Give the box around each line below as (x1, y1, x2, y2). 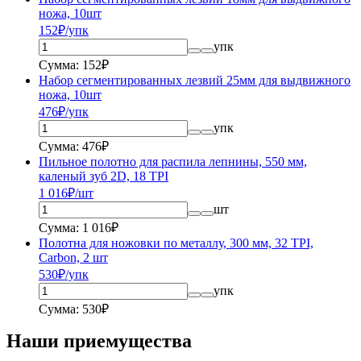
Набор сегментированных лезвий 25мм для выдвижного (39, 73, 351, 87)
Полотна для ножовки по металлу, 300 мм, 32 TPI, (39, 235, 313, 250)
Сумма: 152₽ (39, 57, 109, 72)
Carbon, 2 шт (39, 250, 108, 264)
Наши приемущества (6, 330, 192, 351)
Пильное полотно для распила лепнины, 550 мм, (39, 154, 307, 168)
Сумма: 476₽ (39, 139, 109, 153)
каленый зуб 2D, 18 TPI (39, 168, 168, 183)
